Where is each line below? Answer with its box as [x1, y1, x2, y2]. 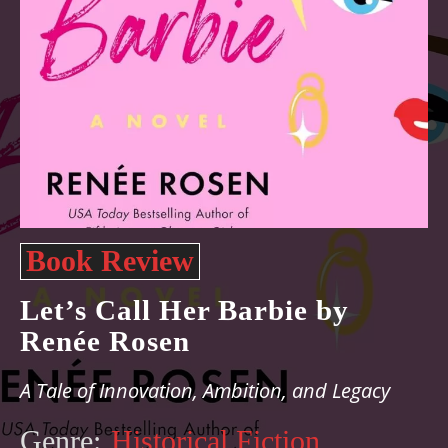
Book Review [26, 244, 194, 277]
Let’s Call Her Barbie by [20, 294, 349, 326]
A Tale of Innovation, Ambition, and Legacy [20, 377, 390, 404]
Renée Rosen [20, 325, 190, 357]
